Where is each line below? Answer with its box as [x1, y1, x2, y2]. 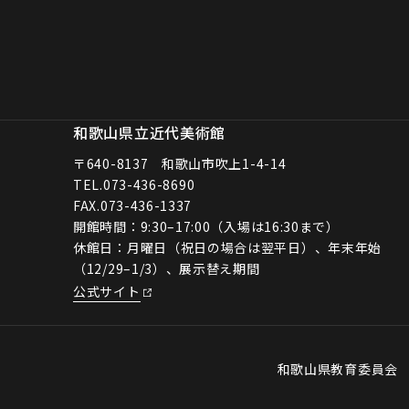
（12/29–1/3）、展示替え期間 [73, 258, 260, 278]
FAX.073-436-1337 [73, 195, 193, 215]
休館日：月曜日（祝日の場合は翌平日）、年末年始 [73, 237, 383, 257]
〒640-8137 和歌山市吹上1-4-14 [73, 153, 287, 173]
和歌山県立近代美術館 [73, 121, 225, 143]
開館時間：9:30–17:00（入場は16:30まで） [73, 216, 340, 236]
